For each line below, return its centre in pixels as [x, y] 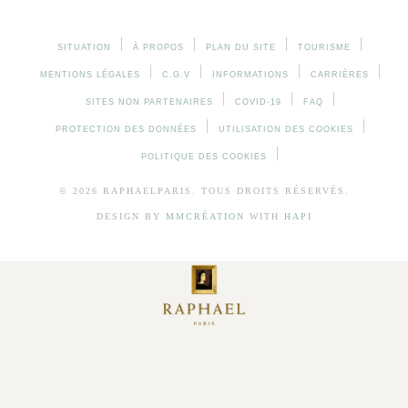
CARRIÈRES [339, 74]
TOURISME [324, 47]
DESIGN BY [131, 216]
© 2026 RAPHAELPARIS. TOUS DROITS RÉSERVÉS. [204, 190]
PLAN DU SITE [241, 47]
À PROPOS [158, 47]
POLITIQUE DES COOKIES [204, 156]
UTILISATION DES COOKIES [286, 129]
